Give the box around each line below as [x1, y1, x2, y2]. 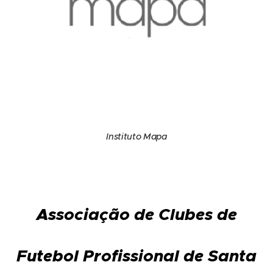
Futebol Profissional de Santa [16, 246, 257, 266]
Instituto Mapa [106, 131, 167, 142]
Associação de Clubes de [36, 204, 237, 225]
